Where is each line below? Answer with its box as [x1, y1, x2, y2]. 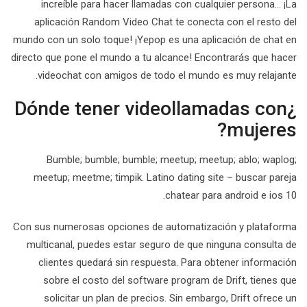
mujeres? [227, 119, 297, 141]
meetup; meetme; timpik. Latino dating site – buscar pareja [34, 171, 297, 184]
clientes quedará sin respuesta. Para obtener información [38, 256, 297, 269]
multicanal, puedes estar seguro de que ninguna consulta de [27, 238, 297, 251]
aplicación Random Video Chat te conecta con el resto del [34, 16, 297, 28]
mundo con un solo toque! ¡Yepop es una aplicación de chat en [13, 34, 297, 46]
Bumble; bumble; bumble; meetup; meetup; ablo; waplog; [47, 153, 297, 166]
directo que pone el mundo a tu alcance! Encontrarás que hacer [11, 51, 297, 64]
